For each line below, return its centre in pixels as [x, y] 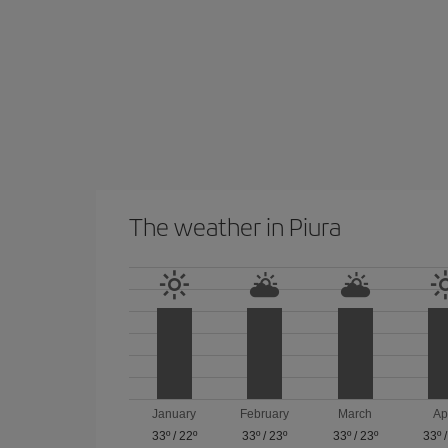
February [265, 413]
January [174, 413]
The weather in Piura [235, 225]
